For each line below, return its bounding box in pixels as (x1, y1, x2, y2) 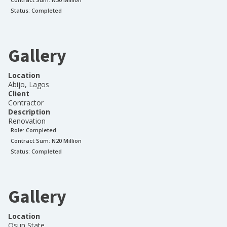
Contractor (8, 98, 44, 107)
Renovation (8, 116, 46, 126)
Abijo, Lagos (8, 80, 49, 89)
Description (8, 107, 50, 117)
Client (8, 89, 29, 98)
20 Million (56, 137, 82, 144)
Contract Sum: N (11, 137, 56, 144)
